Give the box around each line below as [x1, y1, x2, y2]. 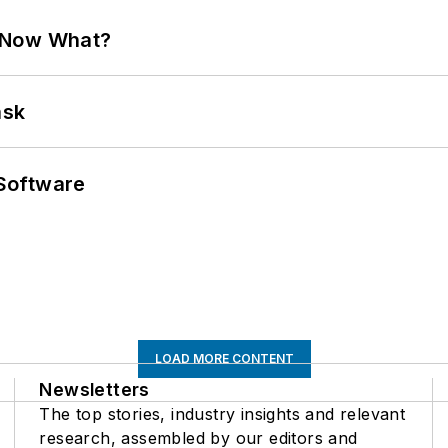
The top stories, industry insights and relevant [39, 404, 406, 425]
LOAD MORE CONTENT [154, 351, 294, 367]
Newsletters [39, 379, 150, 401]
